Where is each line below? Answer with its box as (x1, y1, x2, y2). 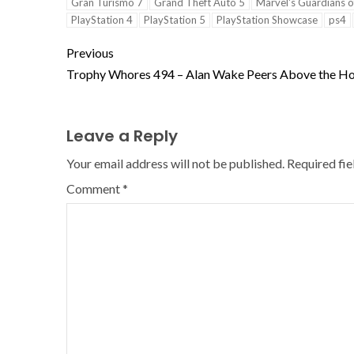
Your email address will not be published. (66, 155, 284, 171)
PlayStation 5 (144, 13, 205, 26)
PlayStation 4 (71, 13, 133, 26)
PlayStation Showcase (217, 13, 318, 26)
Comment (66, 180, 122, 196)
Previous (66, 44, 114, 60)
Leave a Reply (66, 124, 178, 147)
